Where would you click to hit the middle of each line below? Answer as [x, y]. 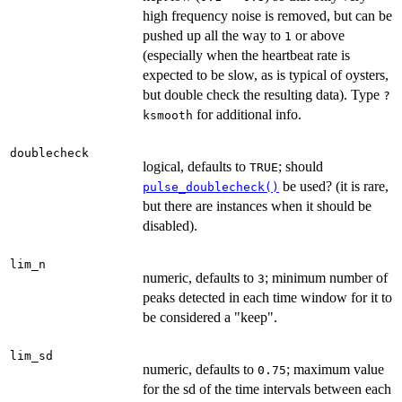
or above [318, 35]
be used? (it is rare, [334, 186]
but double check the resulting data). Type [263, 94]
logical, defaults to [196, 166]
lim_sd [31, 355]
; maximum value [335, 369]
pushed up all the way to [214, 35]
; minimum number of [326, 277]
